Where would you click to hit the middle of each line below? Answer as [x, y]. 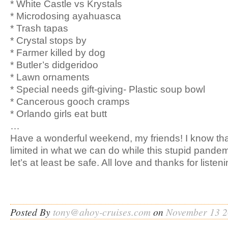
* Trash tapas [39, 28]
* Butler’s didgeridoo [54, 65]
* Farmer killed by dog [58, 52]
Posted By [32, 212]
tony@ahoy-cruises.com [102, 212]
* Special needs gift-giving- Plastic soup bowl [108, 89]
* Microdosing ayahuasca [66, 16]
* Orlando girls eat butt [59, 113]
